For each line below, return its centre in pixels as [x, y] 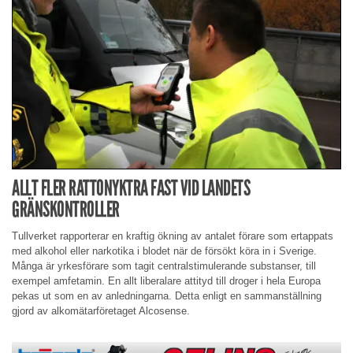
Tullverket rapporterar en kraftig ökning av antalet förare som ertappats [173, 236]
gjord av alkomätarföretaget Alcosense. [101, 311]
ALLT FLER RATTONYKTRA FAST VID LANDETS [131, 188]
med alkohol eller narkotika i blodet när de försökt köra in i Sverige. [164, 251]
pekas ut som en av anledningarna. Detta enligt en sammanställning [167, 296]
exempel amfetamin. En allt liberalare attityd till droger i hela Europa [166, 281]
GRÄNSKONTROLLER [66, 210]
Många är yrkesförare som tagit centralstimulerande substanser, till [164, 266]
